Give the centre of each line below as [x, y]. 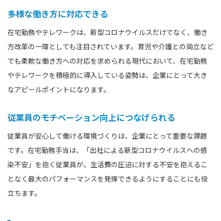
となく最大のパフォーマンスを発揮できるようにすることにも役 [108, 178]
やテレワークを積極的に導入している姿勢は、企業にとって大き [107, 75]
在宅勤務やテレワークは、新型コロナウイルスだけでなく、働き [108, 32]
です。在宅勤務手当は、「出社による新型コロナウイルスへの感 [107, 150]
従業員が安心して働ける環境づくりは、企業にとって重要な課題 [107, 135]
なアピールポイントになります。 [59, 89]
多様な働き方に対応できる [58, 13]
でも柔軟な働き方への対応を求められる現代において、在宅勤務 [107, 60]
